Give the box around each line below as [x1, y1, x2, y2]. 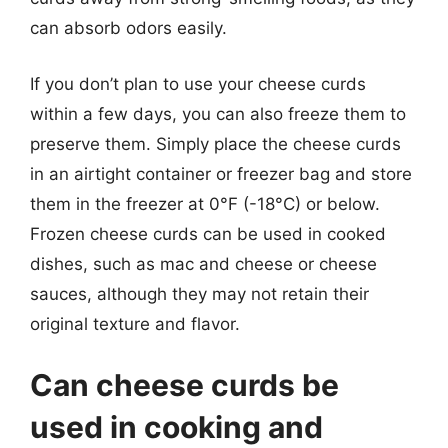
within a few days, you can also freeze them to [30, 103, 406, 124]
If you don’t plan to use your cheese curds [30, 73, 366, 94]
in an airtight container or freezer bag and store [30, 163, 412, 184]
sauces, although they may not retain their [30, 283, 369, 304]
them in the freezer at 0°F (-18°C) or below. [30, 193, 380, 214]
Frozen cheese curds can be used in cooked [30, 223, 386, 244]
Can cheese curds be [30, 367, 339, 403]
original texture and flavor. [30, 313, 240, 334]
